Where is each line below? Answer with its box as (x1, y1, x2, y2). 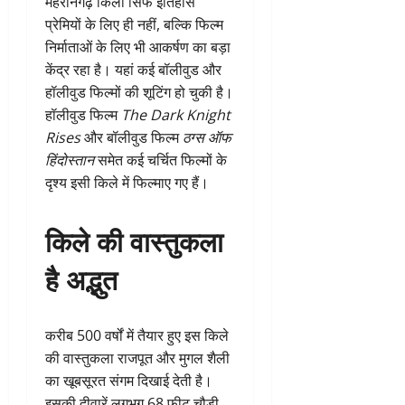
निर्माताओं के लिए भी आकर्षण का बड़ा (45, 36, 231, 57)
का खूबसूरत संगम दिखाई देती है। (45, 370, 212, 391)
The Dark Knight (121, 104, 231, 125)
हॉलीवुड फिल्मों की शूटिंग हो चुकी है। (45, 81, 233, 102)
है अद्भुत (45, 257, 118, 298)
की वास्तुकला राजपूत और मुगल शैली (45, 347, 230, 368)
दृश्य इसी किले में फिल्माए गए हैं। (45, 172, 209, 193)
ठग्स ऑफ (183, 127, 231, 147)
